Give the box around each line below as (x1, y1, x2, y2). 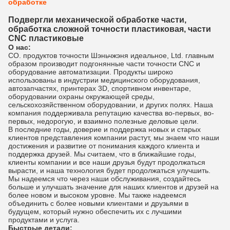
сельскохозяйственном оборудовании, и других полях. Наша (8, 101, 213, 109)
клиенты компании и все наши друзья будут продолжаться (8, 158, 205, 166)
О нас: (8, 43, 31, 51)
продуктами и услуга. (8, 216, 80, 224)
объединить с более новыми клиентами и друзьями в (8, 199, 188, 207)
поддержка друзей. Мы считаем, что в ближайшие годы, (8, 150, 196, 158)
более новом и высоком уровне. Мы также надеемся (8, 191, 186, 199)
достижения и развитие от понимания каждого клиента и (8, 142, 200, 150)
